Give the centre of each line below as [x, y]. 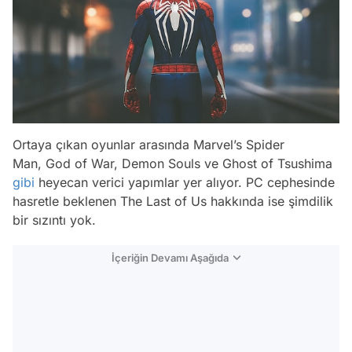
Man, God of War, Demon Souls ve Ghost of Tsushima [172, 164]
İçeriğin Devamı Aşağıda [170, 258]
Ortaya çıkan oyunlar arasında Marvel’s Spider [148, 145]
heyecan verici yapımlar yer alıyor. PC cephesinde [185, 183]
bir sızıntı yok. [54, 220]
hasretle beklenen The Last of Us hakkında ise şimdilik [173, 202]
